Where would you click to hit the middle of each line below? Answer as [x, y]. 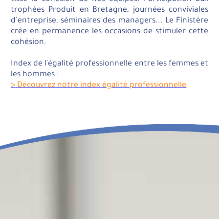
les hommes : [35, 75]
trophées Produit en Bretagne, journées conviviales [109, 10]
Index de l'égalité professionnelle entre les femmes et [109, 64]
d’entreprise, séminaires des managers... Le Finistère [109, 21]
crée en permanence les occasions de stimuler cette [109, 32]
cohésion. [29, 42]
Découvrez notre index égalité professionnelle [102, 85]
